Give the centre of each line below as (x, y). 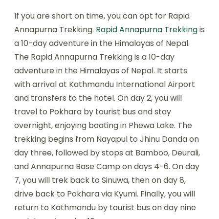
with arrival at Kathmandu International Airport (105, 84)
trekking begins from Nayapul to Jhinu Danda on (107, 139)
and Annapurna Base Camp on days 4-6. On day (107, 166)
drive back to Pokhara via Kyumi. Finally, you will (105, 194)
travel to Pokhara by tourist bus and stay (93, 111)
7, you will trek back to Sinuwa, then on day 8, (100, 180)
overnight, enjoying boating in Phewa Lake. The (103, 125)
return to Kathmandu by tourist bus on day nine (105, 207)
